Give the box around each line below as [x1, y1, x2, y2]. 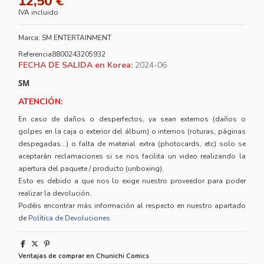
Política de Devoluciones [28, 213, 111, 223]
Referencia [18, 49, 52, 60]
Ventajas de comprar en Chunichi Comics [18, 252, 150, 261]
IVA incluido [18, 7, 59, 17]
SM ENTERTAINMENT [42, 32, 112, 42]
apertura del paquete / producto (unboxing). [18, 164, 164, 174]
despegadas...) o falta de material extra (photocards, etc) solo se [18, 139, 246, 149]
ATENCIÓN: [18, 95, 63, 107]
